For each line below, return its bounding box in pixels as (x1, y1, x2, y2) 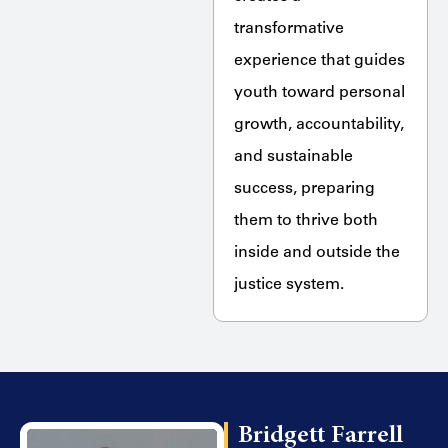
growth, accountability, (233, 116, 404, 133)
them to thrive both (233, 212, 378, 229)
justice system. (233, 276, 344, 293)
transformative (233, 20, 344, 37)
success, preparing (233, 180, 375, 197)
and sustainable (233, 148, 353, 165)
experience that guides (233, 52, 405, 69)
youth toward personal (233, 84, 405, 101)
